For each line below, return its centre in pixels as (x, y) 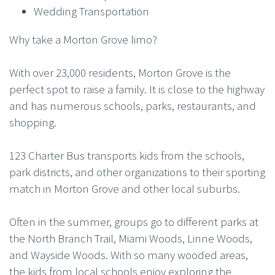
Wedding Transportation (91, 11)
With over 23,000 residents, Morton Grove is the (120, 72)
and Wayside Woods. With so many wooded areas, (129, 254)
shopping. (33, 122)
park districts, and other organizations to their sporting (137, 172)
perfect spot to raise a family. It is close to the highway (137, 89)
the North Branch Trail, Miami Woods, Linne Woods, (131, 238)
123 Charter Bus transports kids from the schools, (127, 155)
